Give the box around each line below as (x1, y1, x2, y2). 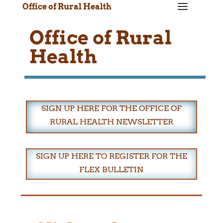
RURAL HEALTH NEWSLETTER (49, 117, 173, 127)
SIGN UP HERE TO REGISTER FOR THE (35, 151, 187, 161)
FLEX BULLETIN (79, 165, 144, 175)
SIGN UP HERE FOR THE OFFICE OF (41, 104, 182, 113)
